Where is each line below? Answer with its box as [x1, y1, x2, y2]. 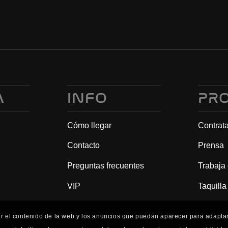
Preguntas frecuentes [67, 161, 144, 170]
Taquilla [197, 181, 226, 190]
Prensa [197, 141, 224, 150]
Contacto [67, 141, 100, 150]
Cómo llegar [67, 121, 111, 130]
